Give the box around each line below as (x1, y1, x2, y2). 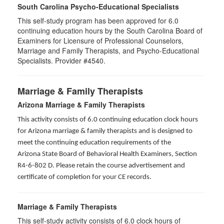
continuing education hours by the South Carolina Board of (17, 25, 202, 35)
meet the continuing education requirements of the (17, 139, 171, 146)
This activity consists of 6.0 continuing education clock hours (17, 116, 198, 123)
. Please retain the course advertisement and (52, 162, 185, 169)
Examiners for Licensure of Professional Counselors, (17, 35, 183, 45)
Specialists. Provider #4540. (17, 55, 105, 65)
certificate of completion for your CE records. (17, 173, 151, 181)
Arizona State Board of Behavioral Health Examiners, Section (17, 150, 197, 158)
